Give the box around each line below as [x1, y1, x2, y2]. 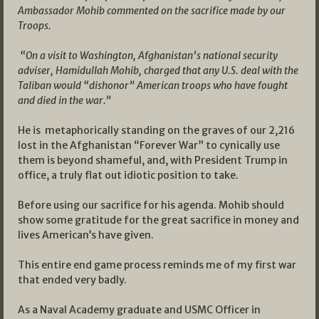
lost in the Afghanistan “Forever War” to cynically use [18, 139, 280, 152]
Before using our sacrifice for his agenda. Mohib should [18, 199, 284, 212]
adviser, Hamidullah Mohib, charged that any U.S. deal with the [18, 64, 298, 78]
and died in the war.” [18, 94, 111, 108]
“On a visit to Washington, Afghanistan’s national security [18, 49, 278, 63]
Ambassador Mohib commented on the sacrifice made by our [18, 4, 286, 18]
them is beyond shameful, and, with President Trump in [18, 154, 288, 167]
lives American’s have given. [18, 229, 154, 242]
